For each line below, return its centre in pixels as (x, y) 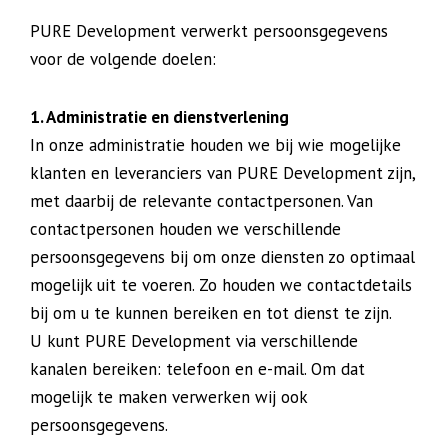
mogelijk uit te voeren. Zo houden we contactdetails (221, 285)
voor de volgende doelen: (123, 59)
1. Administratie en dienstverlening (159, 117)
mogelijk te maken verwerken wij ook (168, 397)
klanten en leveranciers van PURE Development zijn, (222, 173)
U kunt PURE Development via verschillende (194, 341)
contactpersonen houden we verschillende (185, 229)
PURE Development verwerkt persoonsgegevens (209, 31)
